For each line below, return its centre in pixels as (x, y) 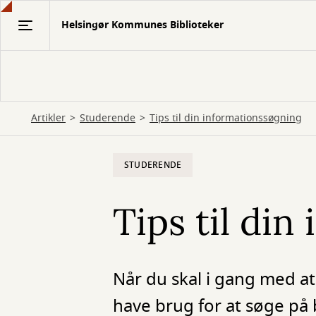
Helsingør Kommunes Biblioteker (142, 25)
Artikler (48, 118)
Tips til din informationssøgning (226, 118)
